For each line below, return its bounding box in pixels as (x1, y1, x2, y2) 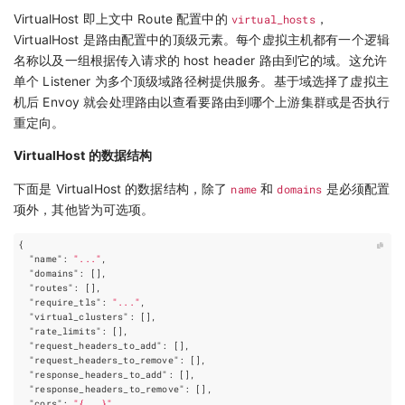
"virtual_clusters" (29, 310, 129, 323)
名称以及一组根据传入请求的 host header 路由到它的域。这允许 (14, 52, 387, 68)
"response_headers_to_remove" (29, 382, 185, 395)
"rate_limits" (29, 325, 101, 337)
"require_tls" (29, 296, 101, 308)
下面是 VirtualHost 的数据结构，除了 (14, 182, 231, 197)
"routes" (29, 281, 74, 294)
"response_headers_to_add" (29, 368, 168, 381)
